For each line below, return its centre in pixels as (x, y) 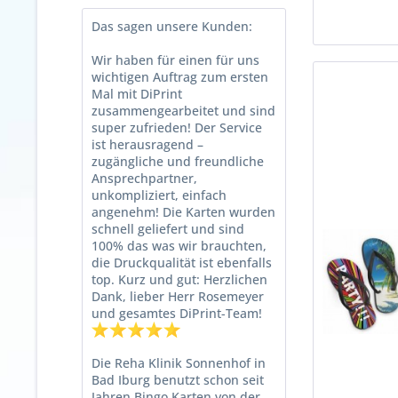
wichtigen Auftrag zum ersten (180, 77)
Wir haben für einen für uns (175, 60)
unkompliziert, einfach (159, 195)
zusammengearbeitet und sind (183, 111)
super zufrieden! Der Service (177, 127)
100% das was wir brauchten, (179, 246)
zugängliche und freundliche (178, 161)
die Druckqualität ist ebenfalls (182, 263)
